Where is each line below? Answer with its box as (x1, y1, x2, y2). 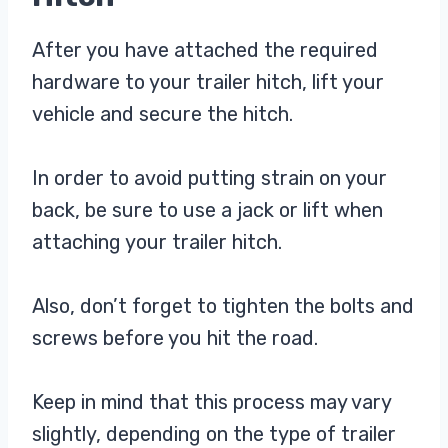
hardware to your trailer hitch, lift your (32, 69, 384, 94)
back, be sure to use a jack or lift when (32, 197, 383, 222)
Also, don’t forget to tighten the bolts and (32, 293, 414, 318)
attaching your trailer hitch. (32, 229, 287, 254)
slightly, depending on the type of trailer (32, 421, 396, 446)
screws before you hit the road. (32, 325, 318, 350)
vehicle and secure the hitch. (32, 101, 298, 126)
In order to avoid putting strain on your (32, 165, 387, 190)
